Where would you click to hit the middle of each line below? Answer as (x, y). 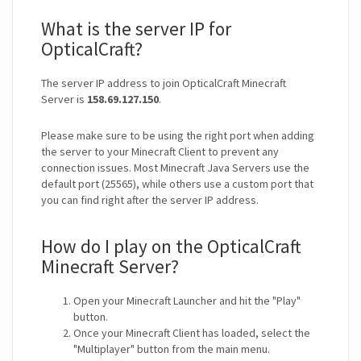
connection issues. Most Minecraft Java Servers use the (175, 168)
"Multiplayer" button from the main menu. (172, 349)
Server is (64, 100)
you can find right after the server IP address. (150, 200)
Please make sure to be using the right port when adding (178, 136)
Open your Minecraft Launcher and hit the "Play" (187, 301)
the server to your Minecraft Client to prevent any (160, 152)
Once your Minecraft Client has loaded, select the (192, 333)
